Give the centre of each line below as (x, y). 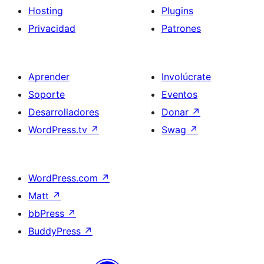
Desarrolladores (64, 112)
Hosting (46, 11)
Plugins (177, 11)
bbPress (48, 214)
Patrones (181, 29)
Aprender (49, 77)
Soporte (47, 95)
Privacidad (52, 29)
